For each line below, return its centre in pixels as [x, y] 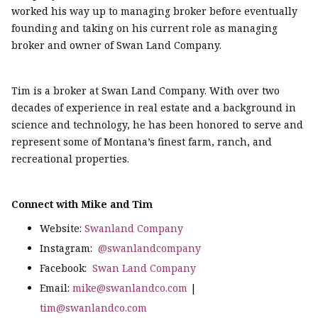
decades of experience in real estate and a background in [154, 108]
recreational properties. [70, 159]
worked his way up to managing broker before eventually [154, 11]
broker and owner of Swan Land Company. [116, 45]
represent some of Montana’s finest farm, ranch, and [142, 142]
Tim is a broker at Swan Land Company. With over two [146, 91]
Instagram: [69, 248]
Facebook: [66, 268]
